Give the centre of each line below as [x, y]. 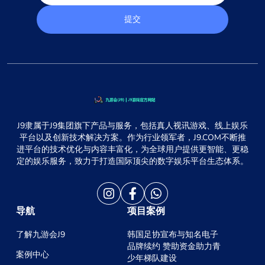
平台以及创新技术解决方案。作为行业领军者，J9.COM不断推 [132, 138]
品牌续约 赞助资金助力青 [174, 247]
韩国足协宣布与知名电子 [173, 235]
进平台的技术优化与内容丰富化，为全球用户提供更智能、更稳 [132, 150]
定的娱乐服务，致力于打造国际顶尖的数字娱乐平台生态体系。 [132, 161]
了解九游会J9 [41, 235]
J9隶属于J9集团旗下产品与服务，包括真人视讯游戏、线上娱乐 [132, 126]
